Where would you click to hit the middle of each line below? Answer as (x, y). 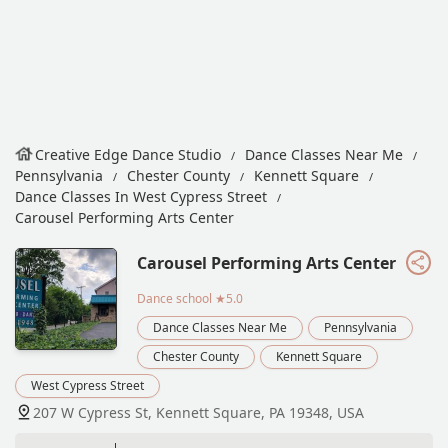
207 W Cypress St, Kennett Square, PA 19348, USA (198, 412)
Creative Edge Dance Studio (128, 154)
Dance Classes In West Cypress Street (141, 196)
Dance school (174, 298)
